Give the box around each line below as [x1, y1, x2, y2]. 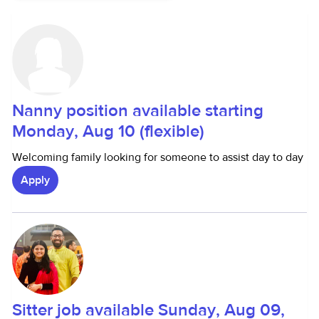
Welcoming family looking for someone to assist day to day [12, 150, 303, 164]
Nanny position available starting [12, 100, 263, 122]
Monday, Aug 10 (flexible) [12, 120, 204, 142]
